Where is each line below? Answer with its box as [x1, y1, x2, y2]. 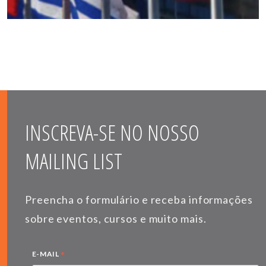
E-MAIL [31, 249, 61, 258]
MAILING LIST [25, 146, 122, 176]
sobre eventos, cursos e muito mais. [25, 211, 207, 225]
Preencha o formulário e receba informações [25, 192, 253, 206]
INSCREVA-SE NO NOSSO [25, 118, 199, 147]
